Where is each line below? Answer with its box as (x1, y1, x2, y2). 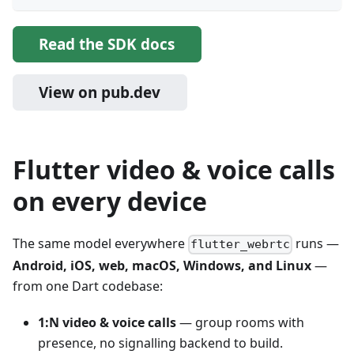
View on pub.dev (39, 82, 161, 104)
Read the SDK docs (39, 34, 175, 55)
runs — (292, 235, 340, 253)
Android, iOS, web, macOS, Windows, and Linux (13, 256, 311, 274)
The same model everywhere (13, 235, 188, 253)
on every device (13, 184, 207, 219)
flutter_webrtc (190, 237, 291, 252)
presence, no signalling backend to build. (38, 333, 283, 352)
